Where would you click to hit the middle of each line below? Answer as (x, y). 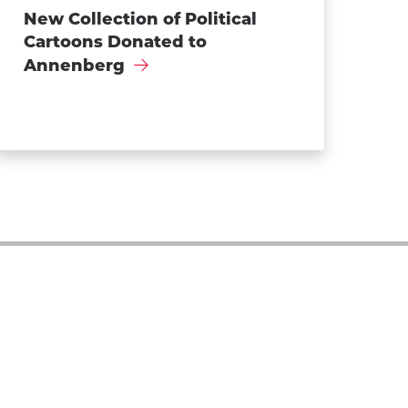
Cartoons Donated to (115, 41)
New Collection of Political (140, 19)
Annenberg (74, 65)
